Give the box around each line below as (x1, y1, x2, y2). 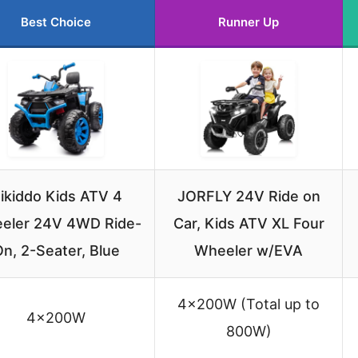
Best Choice (21, 14, 91, 30)
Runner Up (218, 14, 279, 30)
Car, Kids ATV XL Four (173, 214, 324, 232)
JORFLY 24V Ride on (177, 187, 320, 205)
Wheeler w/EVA (194, 241, 303, 259)
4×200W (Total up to (177, 295, 320, 312)
